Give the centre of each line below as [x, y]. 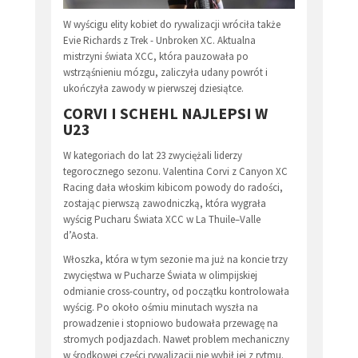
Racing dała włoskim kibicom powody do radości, [173, 188]
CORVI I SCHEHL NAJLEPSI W [165, 113]
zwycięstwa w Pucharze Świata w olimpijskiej [160, 276]
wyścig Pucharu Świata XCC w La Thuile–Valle [162, 220]
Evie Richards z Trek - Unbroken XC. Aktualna [159, 41]
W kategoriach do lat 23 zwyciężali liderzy [153, 156]
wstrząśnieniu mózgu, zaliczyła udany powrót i [165, 73]
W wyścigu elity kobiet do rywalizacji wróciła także [172, 25]
